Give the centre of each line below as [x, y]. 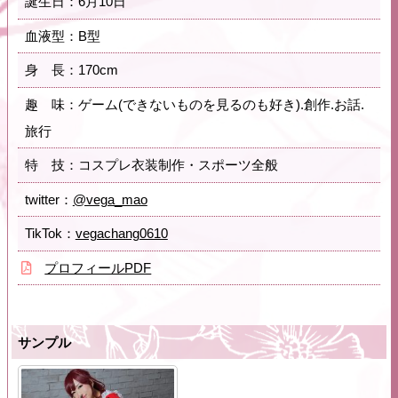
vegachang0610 [121, 233]
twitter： [48, 199]
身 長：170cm [71, 70]
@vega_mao [110, 199]
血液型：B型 [62, 36]
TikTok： [50, 233]
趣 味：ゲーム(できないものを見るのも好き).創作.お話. [194, 104]
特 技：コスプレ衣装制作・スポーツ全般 [151, 165]
